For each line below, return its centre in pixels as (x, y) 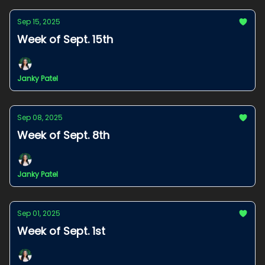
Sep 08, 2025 (40, 117)
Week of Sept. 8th (63, 135)
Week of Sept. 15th (65, 39)
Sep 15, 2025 (39, 22)
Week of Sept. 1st (61, 231)
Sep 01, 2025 (39, 213)
